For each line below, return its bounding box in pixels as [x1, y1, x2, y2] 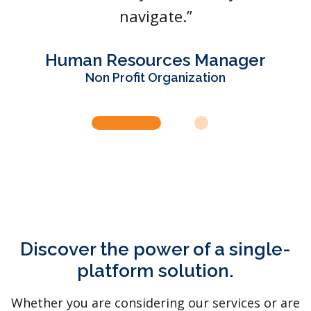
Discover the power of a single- [20, 239, 291, 260]
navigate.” [119, 6, 192, 27]
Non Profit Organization [85, 70, 226, 85]
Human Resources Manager [45, 50, 266, 71]
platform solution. [77, 260, 234, 282]
